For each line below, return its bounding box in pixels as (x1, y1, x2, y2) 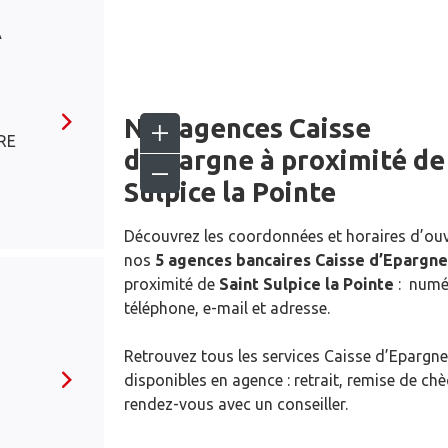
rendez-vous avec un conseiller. (124, 395, 348, 413)
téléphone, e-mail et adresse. (124, 299, 330, 317)
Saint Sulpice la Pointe (219, 275, 394, 293)
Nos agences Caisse (124, 113, 371, 143)
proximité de (124, 275, 219, 293)
